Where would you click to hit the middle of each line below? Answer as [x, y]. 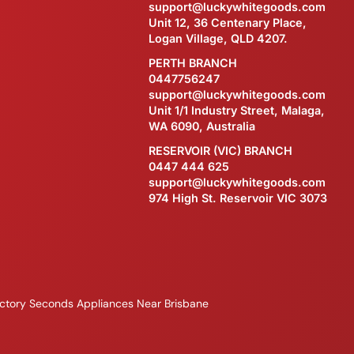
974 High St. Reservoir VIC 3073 [237, 198]
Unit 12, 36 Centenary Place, [227, 23]
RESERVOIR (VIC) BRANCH [220, 151]
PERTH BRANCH [192, 63]
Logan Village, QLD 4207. [218, 39]
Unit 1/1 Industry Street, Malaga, [236, 111]
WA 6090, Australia [201, 126]
